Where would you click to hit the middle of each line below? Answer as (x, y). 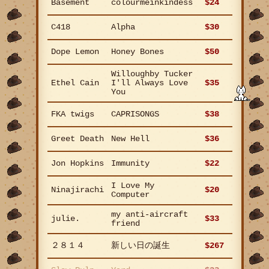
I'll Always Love (150, 83)
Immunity (130, 163)
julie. (65, 219)
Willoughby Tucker (152, 74)
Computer (130, 195)
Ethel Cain (75, 83)
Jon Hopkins (77, 163)
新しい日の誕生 (141, 246)
